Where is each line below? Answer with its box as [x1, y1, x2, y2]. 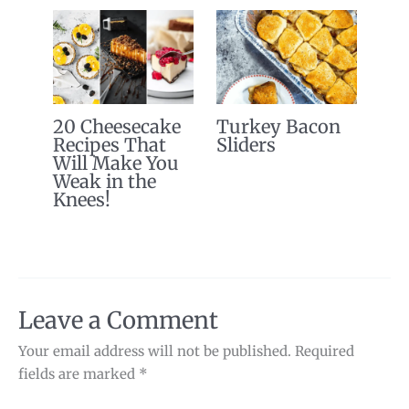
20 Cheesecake [52, 114, 181, 138]
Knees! [52, 187, 110, 211]
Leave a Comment [18, 306, 218, 336]
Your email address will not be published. [18, 342, 291, 361]
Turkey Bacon [215, 114, 341, 138]
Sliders [215, 132, 276, 156]
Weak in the [52, 169, 156, 193]
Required [295, 342, 354, 361]
